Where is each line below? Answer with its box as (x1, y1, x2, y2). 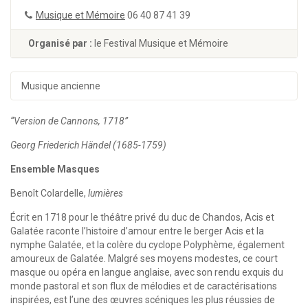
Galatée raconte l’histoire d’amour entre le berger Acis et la (10, 225, 264, 236)
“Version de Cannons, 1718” (10, 115, 128, 126)
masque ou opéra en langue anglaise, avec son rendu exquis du (10, 267, 283, 278)
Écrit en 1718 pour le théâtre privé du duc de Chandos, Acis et (10, 212, 274, 223)
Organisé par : (28, 38, 94, 49)
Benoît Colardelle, (10, 188, 88, 199)
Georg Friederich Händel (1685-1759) (10, 140, 166, 151)
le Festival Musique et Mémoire (94, 38, 228, 49)
